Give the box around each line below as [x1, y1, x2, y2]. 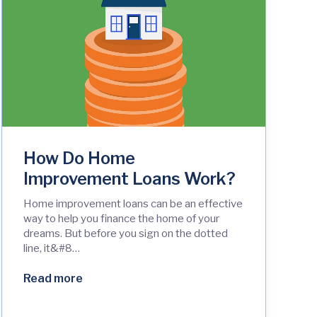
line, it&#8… [23, 242, 81, 255]
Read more [23, 272, 83, 286]
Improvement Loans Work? [23, 168, 236, 190]
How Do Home [23, 148, 136, 169]
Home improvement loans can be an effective [23, 197, 243, 211]
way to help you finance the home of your [23, 212, 220, 226]
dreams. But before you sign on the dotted [23, 227, 229, 241]
